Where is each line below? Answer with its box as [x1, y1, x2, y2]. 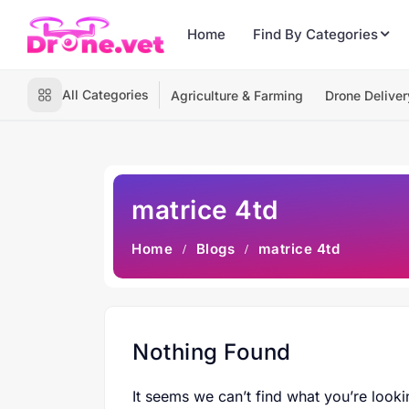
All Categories [62, 87, 149, 102]
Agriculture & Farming [171, 88, 303, 103]
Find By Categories [253, 26, 378, 43]
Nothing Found [132, 339, 291, 365]
